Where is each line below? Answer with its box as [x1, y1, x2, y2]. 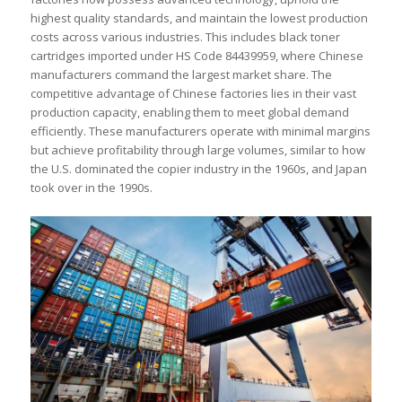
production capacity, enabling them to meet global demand [30, 104, 349, 121]
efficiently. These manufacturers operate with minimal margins [30, 123, 371, 140]
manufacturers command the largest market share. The [30, 66, 332, 83]
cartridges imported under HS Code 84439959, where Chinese [30, 48, 363, 65]
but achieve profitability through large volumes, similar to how [30, 142, 365, 159]
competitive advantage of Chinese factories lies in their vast [30, 85, 356, 102]
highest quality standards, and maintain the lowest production [30, 10, 368, 27]
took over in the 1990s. [30, 179, 153, 197]
